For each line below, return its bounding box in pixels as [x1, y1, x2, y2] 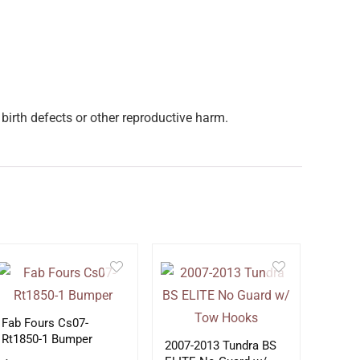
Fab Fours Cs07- [2, 316, 89, 330]
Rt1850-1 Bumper [2, 332, 93, 346]
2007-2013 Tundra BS [164, 338, 276, 353]
